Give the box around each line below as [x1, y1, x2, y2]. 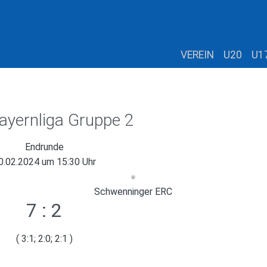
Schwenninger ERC [94, 185, 172, 197]
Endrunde [24, 141, 64, 153]
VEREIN [181, 48, 214, 61]
